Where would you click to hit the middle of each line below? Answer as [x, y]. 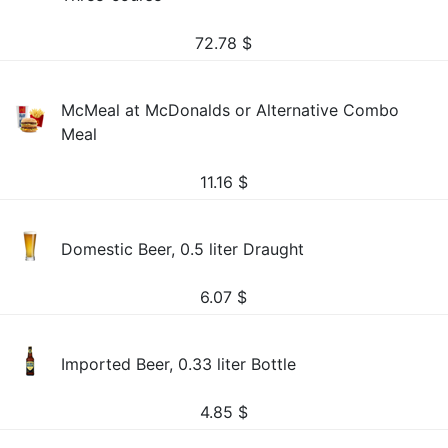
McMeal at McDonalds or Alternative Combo [230, 110]
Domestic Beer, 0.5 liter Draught [183, 249]
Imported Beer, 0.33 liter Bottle [179, 364]
